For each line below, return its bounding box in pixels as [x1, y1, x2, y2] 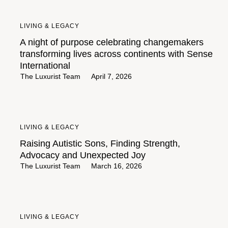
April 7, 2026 [91, 72, 132, 80]
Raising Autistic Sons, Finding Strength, [20, 138, 180, 149]
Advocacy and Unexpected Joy [20, 150, 146, 160]
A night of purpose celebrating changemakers [20, 37, 204, 47]
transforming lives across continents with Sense [20, 49, 213, 59]
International [20, 61, 70, 71]
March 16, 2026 [91, 162, 142, 170]
